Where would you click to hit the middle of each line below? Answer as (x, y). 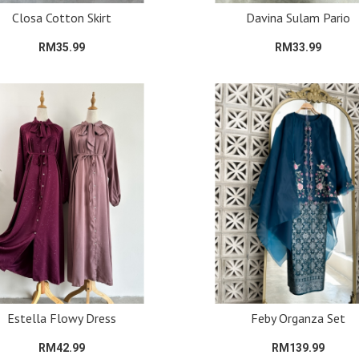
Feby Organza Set (298, 318)
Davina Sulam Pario (298, 18)
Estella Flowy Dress (61, 318)
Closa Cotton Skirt (61, 18)
